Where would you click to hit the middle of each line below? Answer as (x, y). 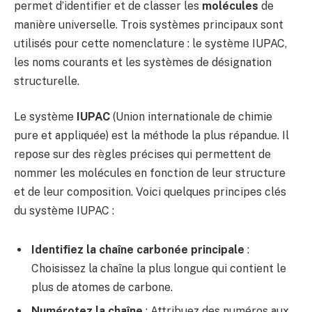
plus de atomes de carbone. (102, 288)
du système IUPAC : (64, 211)
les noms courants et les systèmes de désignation (143, 62)
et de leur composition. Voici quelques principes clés (150, 192)
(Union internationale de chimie (191, 117)
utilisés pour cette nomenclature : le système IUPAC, (150, 43)
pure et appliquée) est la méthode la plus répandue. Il (151, 136)
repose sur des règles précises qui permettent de (142, 155)
